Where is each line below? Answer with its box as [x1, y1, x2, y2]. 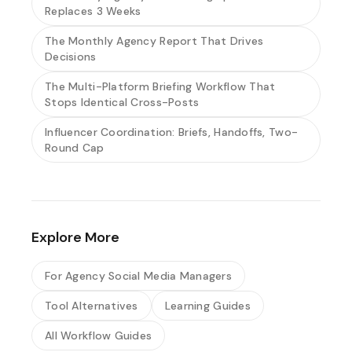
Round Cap [45, 141, 104, 155]
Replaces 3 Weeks [45, 4, 141, 18]
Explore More [31, 228, 119, 247]
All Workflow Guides [45, 328, 152, 343]
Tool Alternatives [45, 299, 138, 313]
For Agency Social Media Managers [45, 269, 232, 283]
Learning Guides [164, 299, 251, 313]
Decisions [45, 49, 97, 64]
